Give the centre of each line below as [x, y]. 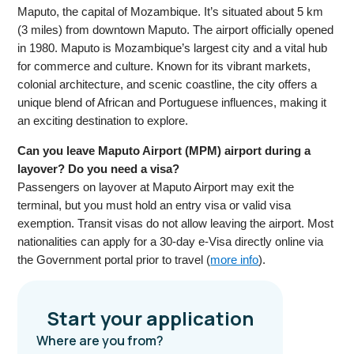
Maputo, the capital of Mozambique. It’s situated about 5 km [171, 12]
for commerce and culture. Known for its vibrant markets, [164, 66]
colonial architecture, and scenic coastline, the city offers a [168, 85]
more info [235, 260]
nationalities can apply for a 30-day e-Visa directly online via [171, 242]
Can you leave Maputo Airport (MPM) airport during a [164, 151]
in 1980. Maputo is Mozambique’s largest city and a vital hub [173, 48]
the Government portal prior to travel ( [114, 260]
